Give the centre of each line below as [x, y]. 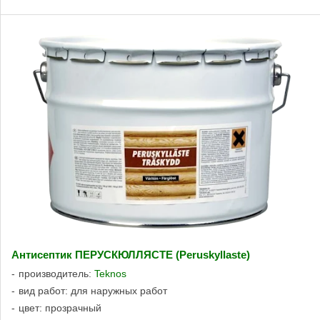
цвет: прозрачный [60, 308]
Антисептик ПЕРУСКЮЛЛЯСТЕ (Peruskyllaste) [131, 255]
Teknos [110, 274]
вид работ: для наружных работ [93, 291]
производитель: [56, 274]
